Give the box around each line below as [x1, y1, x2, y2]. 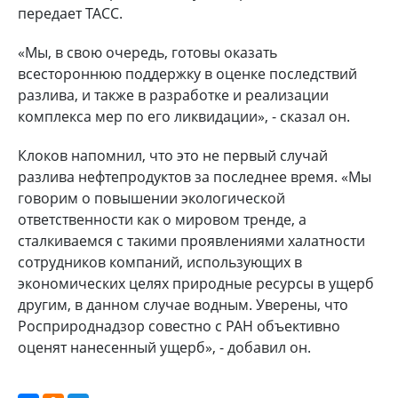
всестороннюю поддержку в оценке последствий [18, 63, 357, 84]
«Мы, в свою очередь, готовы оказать [18, 42, 277, 62]
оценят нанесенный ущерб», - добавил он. [18, 337, 311, 357]
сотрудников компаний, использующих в [18, 251, 302, 272]
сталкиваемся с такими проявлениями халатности [18, 230, 365, 251]
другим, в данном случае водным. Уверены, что [18, 294, 348, 314]
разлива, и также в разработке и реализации [18, 84, 329, 105]
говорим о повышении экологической [18, 187, 285, 208]
